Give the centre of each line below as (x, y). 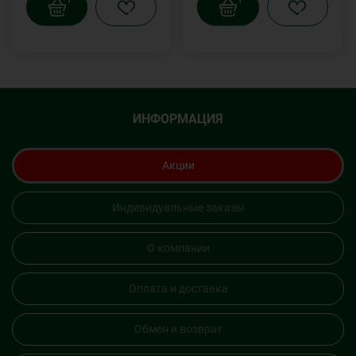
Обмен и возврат (178, 329)
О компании (178, 248)
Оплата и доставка (178, 288)
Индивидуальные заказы (178, 207)
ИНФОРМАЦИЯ (178, 118)
